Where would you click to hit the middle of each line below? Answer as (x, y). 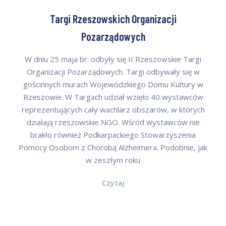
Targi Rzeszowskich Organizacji (113, 18)
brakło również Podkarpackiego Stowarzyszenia (113, 135)
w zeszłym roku (113, 160)
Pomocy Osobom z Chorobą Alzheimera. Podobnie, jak (113, 148)
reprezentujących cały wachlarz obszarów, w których (113, 110)
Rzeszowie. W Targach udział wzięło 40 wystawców (113, 97)
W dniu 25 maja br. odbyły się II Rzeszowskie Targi (113, 59)
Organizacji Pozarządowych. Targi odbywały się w (113, 72)
